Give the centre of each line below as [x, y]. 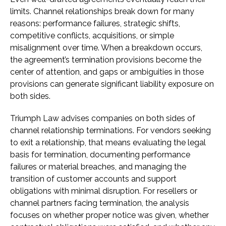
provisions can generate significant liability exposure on [112, 84]
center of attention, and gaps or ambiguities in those [107, 72]
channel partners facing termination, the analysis [100, 203]
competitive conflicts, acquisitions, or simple [92, 36]
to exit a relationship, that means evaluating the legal [108, 143]
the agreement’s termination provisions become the [106, 60]
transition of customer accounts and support [93, 179]
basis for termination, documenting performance [100, 155]
